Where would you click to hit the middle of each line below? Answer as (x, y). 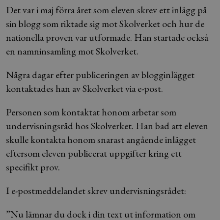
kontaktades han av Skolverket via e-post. (84, 88)
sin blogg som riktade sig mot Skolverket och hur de (105, 24)
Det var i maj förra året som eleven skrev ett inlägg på (106, 10)
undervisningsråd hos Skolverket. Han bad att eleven (107, 126)
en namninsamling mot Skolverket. (72, 51)
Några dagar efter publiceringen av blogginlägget (100, 75)
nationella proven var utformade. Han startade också (107, 37)
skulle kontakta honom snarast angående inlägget (101, 139)
